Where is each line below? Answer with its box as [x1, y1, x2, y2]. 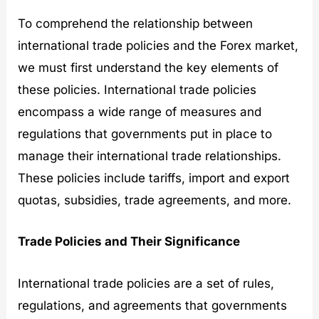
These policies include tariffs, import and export [18, 171, 291, 186]
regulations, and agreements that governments [18, 298, 288, 313]
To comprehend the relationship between [18, 16, 253, 31]
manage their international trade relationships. [18, 149, 282, 164]
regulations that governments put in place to [18, 127, 273, 142]
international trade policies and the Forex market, [18, 38, 299, 53]
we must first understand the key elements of [18, 61, 279, 75]
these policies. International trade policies [18, 83, 257, 98]
